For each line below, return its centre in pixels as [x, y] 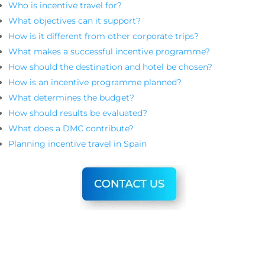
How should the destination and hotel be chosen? [110, 67]
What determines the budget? [71, 98]
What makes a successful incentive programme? [109, 51]
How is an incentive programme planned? [95, 82]
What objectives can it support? [75, 21]
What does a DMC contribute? [71, 128]
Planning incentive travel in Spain [77, 144]
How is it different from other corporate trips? [104, 36]
